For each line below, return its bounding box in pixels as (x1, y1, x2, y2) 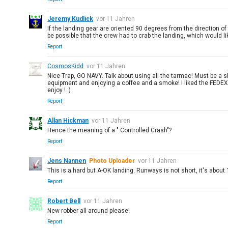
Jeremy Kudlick (47, 15, 94, 22)
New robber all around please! (47, 207, 130, 214)
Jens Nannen (47, 157, 87, 164)
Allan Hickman (47, 117, 89, 124)
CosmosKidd (47, 63, 84, 70)
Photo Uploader (89, 157, 135, 164)
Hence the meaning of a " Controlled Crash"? (47, 127, 172, 134)
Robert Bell (47, 197, 81, 205)
